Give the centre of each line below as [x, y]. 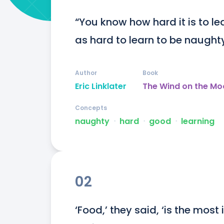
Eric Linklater [101, 86]
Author [86, 73]
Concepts [91, 108]
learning [198, 121]
